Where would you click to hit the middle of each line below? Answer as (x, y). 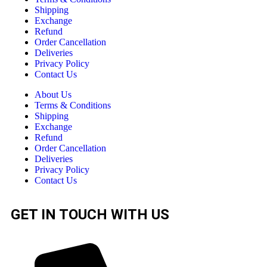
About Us (53, 95)
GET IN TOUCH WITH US (90, 215)
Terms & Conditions (73, 105)
